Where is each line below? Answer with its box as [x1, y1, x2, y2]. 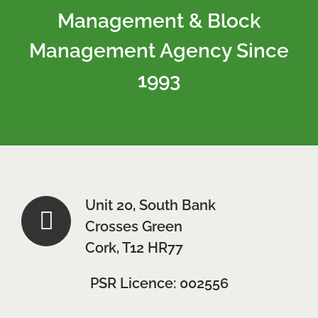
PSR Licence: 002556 [89, 275, 229, 292]
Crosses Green [85, 218, 183, 236]
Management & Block [57, 9, 261, 33]
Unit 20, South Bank [85, 197, 216, 214]
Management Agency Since [29, 39, 289, 63]
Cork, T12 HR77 [85, 239, 184, 257]
